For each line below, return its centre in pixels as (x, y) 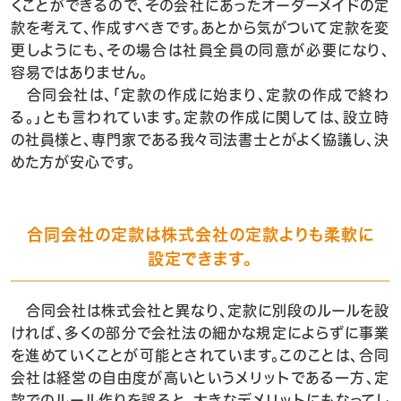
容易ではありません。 (79, 73)
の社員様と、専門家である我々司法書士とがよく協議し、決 (200, 140)
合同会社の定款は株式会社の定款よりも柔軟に (200, 235)
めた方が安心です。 (73, 162)
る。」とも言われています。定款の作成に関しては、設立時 (200, 117)
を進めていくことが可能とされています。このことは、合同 (200, 355)
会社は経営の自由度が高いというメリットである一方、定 (200, 378)
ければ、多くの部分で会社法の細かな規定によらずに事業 (200, 333)
